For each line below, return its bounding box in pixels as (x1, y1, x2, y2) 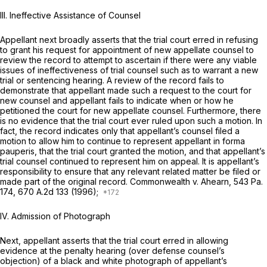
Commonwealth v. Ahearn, (130, 176, 234, 187)
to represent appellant (123, 135, 213, 146)
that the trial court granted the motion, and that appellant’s (39, 145, 265, 156)
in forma (213, 135, 245, 146)
